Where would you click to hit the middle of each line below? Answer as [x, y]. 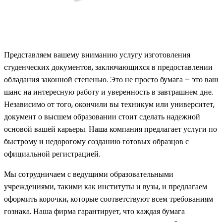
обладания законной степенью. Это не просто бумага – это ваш [111, 79]
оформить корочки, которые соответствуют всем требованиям [109, 199]
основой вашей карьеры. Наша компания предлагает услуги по [111, 129]
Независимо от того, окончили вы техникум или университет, [109, 104]
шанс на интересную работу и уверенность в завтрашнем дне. [109, 92]
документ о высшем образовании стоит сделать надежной [102, 116]
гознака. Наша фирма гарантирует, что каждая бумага [94, 211]
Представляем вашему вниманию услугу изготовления [97, 55]
